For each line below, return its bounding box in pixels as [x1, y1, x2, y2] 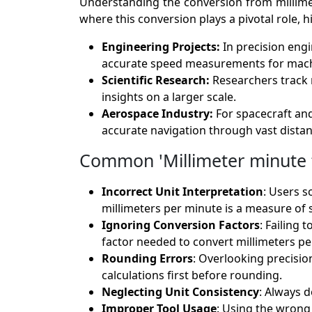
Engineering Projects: [102, 38, 223, 54]
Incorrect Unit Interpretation [102, 183, 263, 199]
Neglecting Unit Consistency [102, 283, 259, 299]
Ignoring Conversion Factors [102, 217, 260, 233]
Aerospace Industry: [102, 105, 216, 121]
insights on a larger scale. [102, 88, 236, 104]
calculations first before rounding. [102, 267, 282, 283]
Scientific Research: [102, 72, 212, 88]
